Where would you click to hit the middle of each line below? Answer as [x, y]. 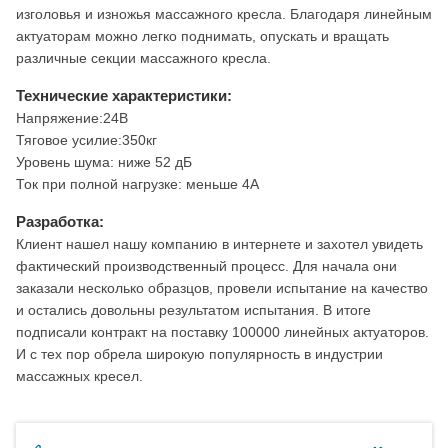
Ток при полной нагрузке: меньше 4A [137, 184]
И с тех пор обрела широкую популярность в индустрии [199, 354]
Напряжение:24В [72, 118]
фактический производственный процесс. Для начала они [206, 266]
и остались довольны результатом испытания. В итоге [193, 310]
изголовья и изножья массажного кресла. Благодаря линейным [224, 14]
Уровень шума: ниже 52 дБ [104, 162]
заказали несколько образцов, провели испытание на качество [222, 288]
